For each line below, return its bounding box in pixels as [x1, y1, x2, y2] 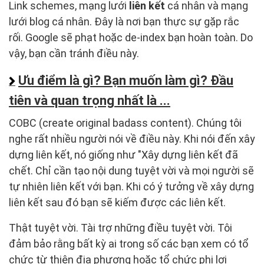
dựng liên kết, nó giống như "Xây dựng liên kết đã [9, 148, 238, 161]
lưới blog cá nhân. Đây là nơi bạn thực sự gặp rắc [9, 15, 239, 28]
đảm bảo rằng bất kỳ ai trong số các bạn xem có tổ [9, 237, 249, 250]
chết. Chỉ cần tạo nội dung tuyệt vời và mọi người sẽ [9, 164, 254, 177]
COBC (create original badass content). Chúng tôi [9, 117, 242, 130]
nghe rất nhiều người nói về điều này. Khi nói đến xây [9, 133, 255, 146]
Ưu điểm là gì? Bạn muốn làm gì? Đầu [18, 73, 233, 88]
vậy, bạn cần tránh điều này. [9, 47, 139, 60]
